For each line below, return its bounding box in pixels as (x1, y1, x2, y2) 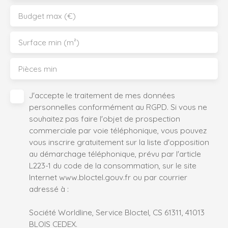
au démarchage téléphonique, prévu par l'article (29, 149, 201, 159)
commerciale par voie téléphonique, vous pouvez (29, 125, 207, 136)
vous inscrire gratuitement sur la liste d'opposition (29, 137, 209, 148)
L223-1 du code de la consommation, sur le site (29, 160, 196, 171)
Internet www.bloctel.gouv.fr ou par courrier (29, 172, 187, 183)
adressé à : (29, 184, 69, 194)
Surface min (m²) (18, 37, 79, 48)
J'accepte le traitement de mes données (29, 90, 175, 101)
